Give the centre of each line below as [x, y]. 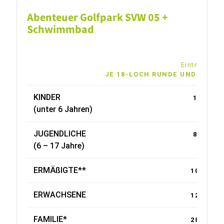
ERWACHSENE [59, 195]
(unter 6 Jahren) [63, 109]
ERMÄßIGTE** [59, 170]
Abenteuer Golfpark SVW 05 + [97, 17]
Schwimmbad [60, 29]
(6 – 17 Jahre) [59, 146]
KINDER [47, 97]
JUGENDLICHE [59, 134]
